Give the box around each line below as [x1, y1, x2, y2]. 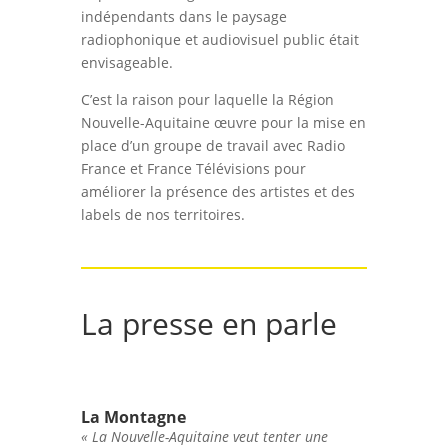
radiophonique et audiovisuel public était [80, 29, 359, 49]
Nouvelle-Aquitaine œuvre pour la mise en [80, 112, 366, 132]
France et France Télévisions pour [80, 158, 306, 178]
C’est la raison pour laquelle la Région [80, 89, 334, 109]
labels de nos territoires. [80, 204, 245, 224]
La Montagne [80, 405, 186, 428]
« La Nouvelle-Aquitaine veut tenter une [80, 426, 328, 446]
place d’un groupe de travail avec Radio [80, 135, 345, 155]
